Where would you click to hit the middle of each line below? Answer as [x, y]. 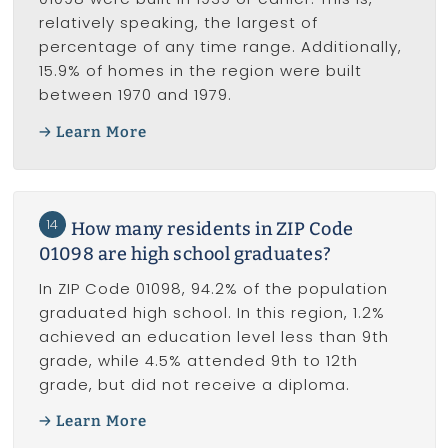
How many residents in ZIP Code [212, 228]
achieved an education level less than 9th [213, 336]
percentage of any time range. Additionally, [220, 47]
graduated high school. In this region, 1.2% [211, 312]
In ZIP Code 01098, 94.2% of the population [213, 288]
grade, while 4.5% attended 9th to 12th [198, 360]
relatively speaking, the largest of [178, 23]
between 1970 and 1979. [135, 95]
